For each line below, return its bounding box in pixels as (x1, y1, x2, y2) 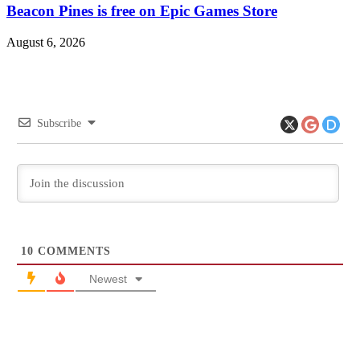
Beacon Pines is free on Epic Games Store (6, 2, 277, 20)
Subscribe (36, 117, 81, 130)
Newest (88, 272, 127, 285)
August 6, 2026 (6, 35, 85, 50)
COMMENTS (33, 244, 111, 257)
